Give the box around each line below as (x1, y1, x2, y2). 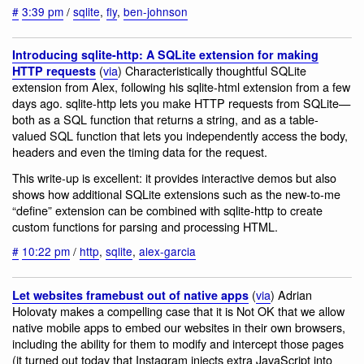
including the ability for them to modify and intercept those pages (12, 334, 344, 352)
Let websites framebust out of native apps (12, 286, 249, 303)
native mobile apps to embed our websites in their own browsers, (12, 318, 345, 336)
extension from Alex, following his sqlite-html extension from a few (12, 78, 350, 96)
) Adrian (271, 285, 312, 303)
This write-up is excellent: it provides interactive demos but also (12, 168, 336, 186)
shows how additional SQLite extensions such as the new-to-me (12, 184, 340, 202)
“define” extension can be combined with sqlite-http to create (12, 201, 323, 219)
